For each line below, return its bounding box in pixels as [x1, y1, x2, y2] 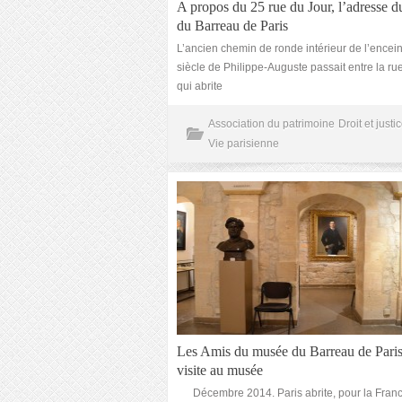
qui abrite [177, 80, 223, 92]
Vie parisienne [208, 137, 279, 150]
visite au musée [177, 363, 263, 378]
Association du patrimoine [208, 118, 335, 130]
